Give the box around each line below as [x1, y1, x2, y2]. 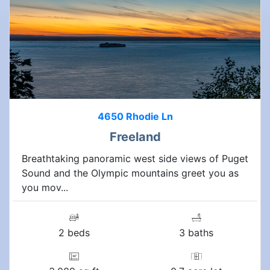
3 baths [179, 226, 213, 239]
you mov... [22, 181, 68, 193]
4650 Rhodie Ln [97, 110, 173, 122]
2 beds [58, 226, 90, 239]
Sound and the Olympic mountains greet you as [22, 166, 239, 179]
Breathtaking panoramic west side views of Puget [22, 152, 248, 165]
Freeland [109, 129, 161, 144]
